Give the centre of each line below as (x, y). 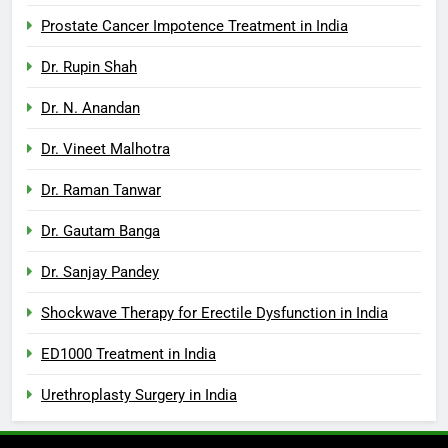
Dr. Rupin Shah (89, 66)
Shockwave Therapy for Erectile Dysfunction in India (214, 312)
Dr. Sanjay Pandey (100, 271)
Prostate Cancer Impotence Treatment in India (194, 25)
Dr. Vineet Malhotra (105, 148)
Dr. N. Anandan (90, 107)
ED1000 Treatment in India (128, 353)
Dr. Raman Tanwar (101, 189)
